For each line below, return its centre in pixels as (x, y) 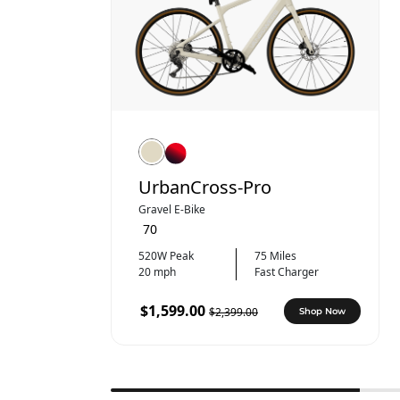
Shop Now (323, 311)
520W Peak (166, 255)
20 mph (157, 271)
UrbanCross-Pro (205, 187)
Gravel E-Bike (172, 209)
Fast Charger (287, 271)
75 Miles (276, 255)
